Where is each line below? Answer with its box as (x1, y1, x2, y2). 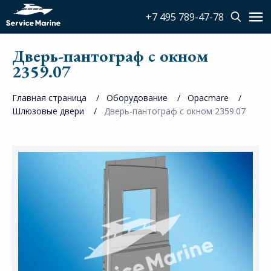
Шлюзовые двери (12, 105, 84, 117)
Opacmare (188, 92, 229, 103)
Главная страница (12, 92, 87, 103)
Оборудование (106, 92, 168, 103)
